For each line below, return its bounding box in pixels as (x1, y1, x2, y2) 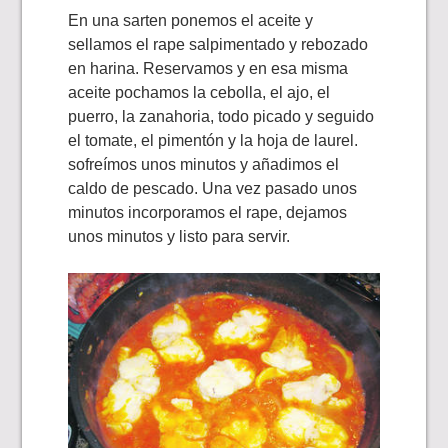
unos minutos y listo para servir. (68, 228, 291, 246)
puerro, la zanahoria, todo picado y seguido (68, 108, 375, 126)
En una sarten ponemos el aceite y (68, 12, 314, 30)
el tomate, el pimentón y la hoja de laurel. (68, 132, 359, 150)
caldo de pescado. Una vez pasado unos (68, 180, 358, 198)
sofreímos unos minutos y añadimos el (68, 156, 340, 174)
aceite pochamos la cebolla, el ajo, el (68, 84, 331, 102)
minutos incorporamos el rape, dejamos (68, 204, 348, 222)
